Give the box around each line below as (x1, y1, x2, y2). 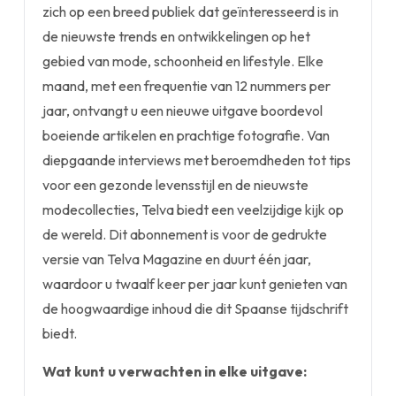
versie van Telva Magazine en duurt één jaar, (42, 250, 311, 268)
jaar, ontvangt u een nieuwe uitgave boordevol (42, 102, 323, 119)
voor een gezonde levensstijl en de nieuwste (42, 176, 308, 194)
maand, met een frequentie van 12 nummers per (42, 77, 331, 95)
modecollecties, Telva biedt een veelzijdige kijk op (42, 201, 344, 218)
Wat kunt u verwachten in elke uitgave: (42, 362, 307, 380)
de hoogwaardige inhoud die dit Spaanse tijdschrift (42, 300, 348, 317)
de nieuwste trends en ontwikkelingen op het (42, 27, 310, 45)
